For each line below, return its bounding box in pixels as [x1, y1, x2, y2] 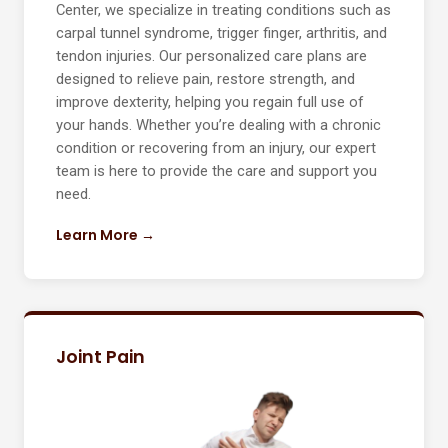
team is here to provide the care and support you [56, 162, 377, 181]
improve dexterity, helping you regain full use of [56, 93, 364, 112]
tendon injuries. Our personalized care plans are [56, 47, 367, 66]
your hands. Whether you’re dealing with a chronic [56, 116, 381, 135]
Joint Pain [56, 345, 145, 370]
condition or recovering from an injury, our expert [56, 139, 376, 158]
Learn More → [56, 225, 155, 246]
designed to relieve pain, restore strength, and [56, 70, 355, 89]
